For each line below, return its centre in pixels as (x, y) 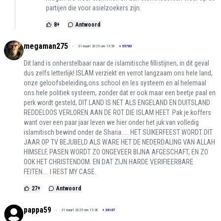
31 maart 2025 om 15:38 (80, 210)
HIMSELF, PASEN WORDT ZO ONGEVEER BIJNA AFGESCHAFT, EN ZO (116, 152)
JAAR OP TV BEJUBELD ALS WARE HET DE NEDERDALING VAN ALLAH (119, 142)
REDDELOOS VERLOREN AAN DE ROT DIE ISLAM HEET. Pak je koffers (117, 112)
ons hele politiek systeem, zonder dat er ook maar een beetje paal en (120, 92)
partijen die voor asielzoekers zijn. (93, 8)
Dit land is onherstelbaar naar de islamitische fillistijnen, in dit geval (116, 63)
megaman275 (46, 46)
